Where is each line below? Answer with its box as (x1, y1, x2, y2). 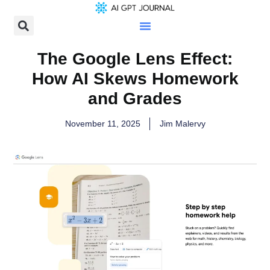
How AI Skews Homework (31, 69, 239, 89)
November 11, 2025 (64, 119, 140, 129)
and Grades (88, 89, 182, 108)
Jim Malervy (159, 119, 206, 129)
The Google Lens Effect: (37, 49, 233, 69)
